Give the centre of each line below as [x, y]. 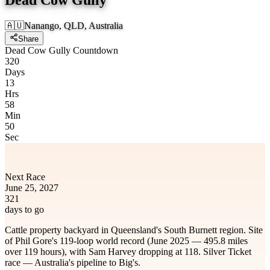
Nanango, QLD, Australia [74, 25]
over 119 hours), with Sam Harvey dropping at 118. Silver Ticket [128, 251]
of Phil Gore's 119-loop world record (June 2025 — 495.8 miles [126, 240]
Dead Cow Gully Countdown [61, 50]
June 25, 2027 [32, 187]
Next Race [25, 177]
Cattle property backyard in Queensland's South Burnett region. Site [134, 230]
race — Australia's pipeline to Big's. [73, 262]
